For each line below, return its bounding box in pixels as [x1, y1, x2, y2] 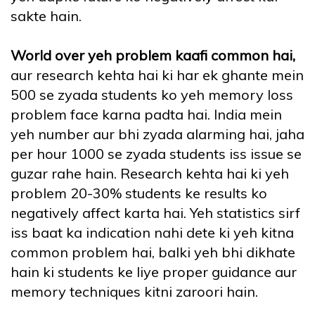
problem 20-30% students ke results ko [11, 184, 267, 202]
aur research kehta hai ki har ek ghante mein [11, 66, 304, 84]
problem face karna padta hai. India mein [11, 105, 282, 124]
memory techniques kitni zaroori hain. [11, 283, 258, 301]
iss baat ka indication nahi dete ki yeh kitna [11, 224, 294, 242]
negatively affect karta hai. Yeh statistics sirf [11, 204, 300, 222]
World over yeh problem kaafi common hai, [11, 46, 295, 65]
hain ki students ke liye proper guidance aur [11, 263, 297, 281]
